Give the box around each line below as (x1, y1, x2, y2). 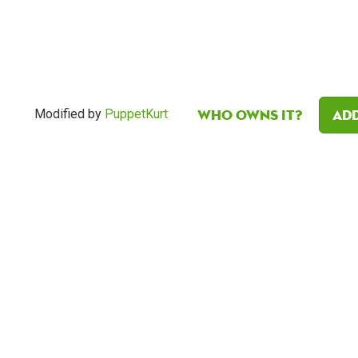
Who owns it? (197, 105, 302, 125)
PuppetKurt (105, 106, 168, 122)
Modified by (34, 106, 105, 122)
